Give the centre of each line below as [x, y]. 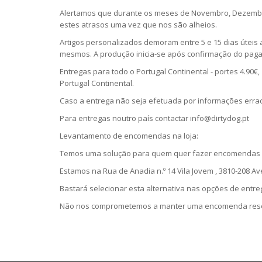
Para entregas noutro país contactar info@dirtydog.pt [154, 118]
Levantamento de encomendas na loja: [129, 136]
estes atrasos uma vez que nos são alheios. [138, 25]
